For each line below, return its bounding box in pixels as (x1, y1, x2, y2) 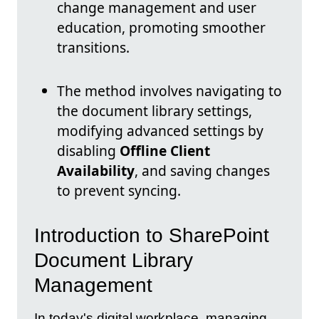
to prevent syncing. (57, 181, 181, 201)
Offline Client (120, 141, 210, 161)
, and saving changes (135, 161, 270, 181)
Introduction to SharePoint (34, 224, 269, 246)
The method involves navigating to (57, 81, 282, 101)
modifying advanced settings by (57, 121, 263, 141)
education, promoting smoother (57, 18, 266, 38)
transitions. (57, 38, 130, 58)
